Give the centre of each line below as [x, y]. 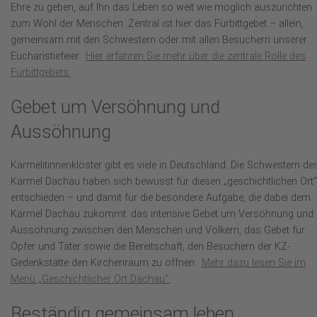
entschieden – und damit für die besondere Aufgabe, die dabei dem [161, 198]
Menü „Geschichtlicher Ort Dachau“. [91, 279]
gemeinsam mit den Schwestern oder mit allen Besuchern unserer [159, 40]
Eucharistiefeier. [47, 57]
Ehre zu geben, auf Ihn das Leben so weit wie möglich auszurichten [161, 8]
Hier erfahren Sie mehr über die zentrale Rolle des [196, 57]
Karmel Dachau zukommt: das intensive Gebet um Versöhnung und [162, 214]
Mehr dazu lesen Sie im [254, 263]
